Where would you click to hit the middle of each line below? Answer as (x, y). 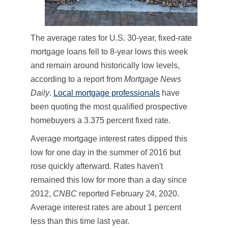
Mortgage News (153, 79)
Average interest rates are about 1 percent (106, 207)
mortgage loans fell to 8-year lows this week (109, 51)
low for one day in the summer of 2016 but (106, 152)
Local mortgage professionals (107, 93)
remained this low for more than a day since (109, 180)
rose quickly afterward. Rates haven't (97, 166)
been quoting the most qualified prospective (109, 106)
